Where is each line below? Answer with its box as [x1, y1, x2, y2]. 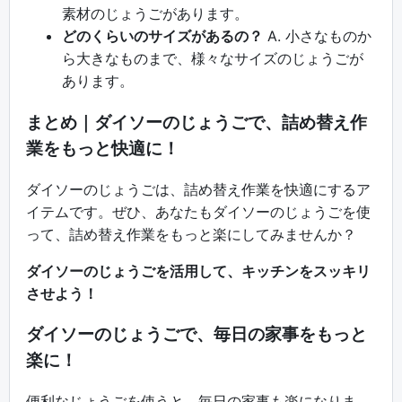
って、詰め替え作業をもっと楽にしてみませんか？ [26, 224, 356, 243]
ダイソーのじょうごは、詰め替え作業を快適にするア [26, 179, 371, 198]
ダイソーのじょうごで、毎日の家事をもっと [26, 324, 367, 345]
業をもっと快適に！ [26, 138, 179, 159]
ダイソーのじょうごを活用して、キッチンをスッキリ [26, 261, 371, 280]
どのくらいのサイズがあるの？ [62, 27, 263, 46]
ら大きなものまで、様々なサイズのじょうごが [62, 49, 363, 68]
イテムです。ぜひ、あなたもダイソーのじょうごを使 [26, 202, 371, 221]
